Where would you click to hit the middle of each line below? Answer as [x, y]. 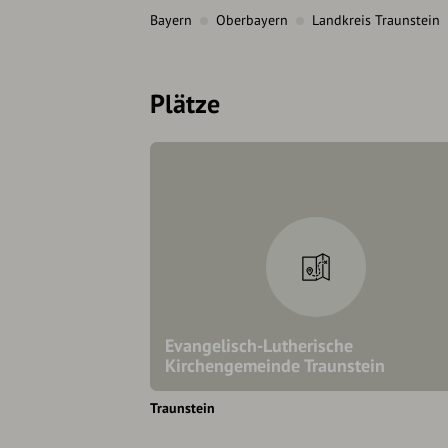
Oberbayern [252, 20]
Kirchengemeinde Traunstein [275, 366]
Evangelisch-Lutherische [259, 346]
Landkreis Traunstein [376, 20]
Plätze [185, 104]
